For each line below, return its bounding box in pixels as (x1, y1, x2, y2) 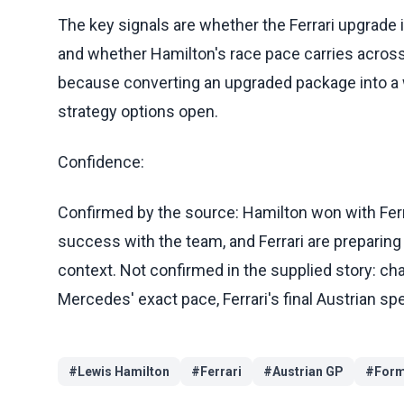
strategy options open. (58, 101, 218, 121)
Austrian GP (272, 363, 344, 379)
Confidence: (58, 151, 144, 171)
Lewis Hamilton (78, 363, 170, 379)
